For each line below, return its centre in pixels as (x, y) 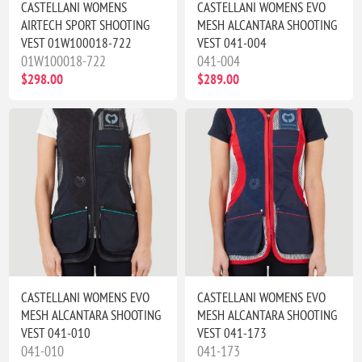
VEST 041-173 (232, 333)
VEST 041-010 (56, 333)
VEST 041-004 (232, 42)
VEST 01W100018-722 (77, 42)
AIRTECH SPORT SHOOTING (86, 25)
